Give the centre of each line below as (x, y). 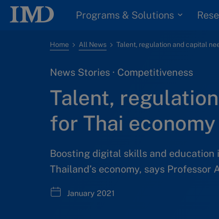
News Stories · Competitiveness (121, 72)
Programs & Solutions (125, 15)
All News (93, 44)
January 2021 (90, 193)
